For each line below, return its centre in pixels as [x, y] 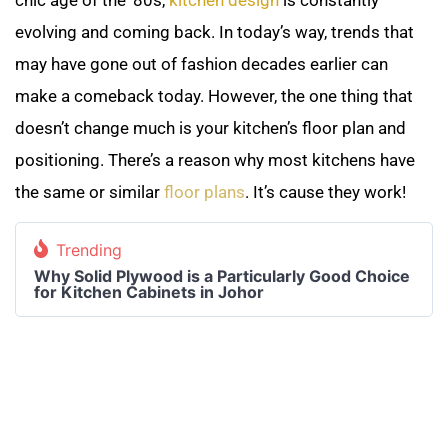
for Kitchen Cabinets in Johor [151, 292]
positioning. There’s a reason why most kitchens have [215, 159]
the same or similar [89, 191]
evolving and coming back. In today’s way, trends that [214, 31]
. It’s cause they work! [329, 191]
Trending [89, 250]
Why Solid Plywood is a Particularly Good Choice [222, 276]
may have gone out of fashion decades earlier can [201, 63]
